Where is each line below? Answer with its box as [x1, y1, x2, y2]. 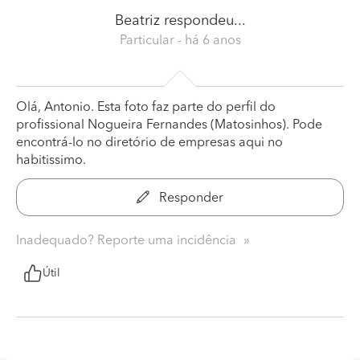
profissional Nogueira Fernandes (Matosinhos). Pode [16, 118, 322, 132]
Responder [156, 191, 223, 205]
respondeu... [159, 13, 246, 28]
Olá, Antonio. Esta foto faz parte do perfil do [16, 100, 276, 114]
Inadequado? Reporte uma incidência [16, 234, 239, 247]
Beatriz [114, 13, 160, 28]
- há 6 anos [177, 34, 241, 47]
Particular [119, 34, 178, 47]
